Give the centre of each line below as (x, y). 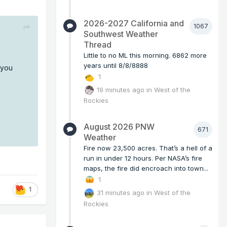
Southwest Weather (121, 34)
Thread (98, 44)
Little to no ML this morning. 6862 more (145, 55)
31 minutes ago (121, 192)
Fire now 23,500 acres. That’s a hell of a (148, 148)
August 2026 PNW (119, 127)
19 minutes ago (121, 89)
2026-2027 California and (134, 23)
